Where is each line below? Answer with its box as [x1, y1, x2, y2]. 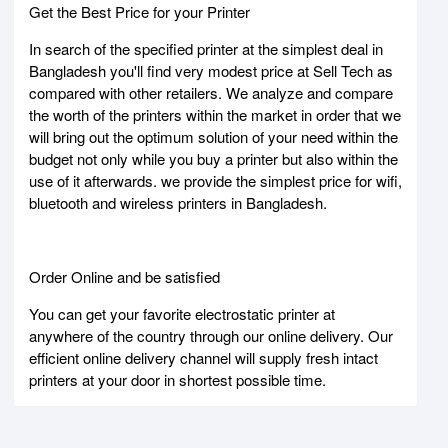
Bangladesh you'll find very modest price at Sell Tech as [29, 59, 393, 81]
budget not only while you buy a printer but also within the [29, 147, 398, 169]
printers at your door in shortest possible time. [29, 368, 326, 390]
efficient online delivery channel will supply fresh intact [29, 346, 378, 368]
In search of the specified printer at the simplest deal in [29, 37, 383, 59]
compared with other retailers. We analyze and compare [29, 81, 393, 103]
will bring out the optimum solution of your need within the [29, 125, 398, 147]
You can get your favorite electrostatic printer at [29, 302, 335, 324]
